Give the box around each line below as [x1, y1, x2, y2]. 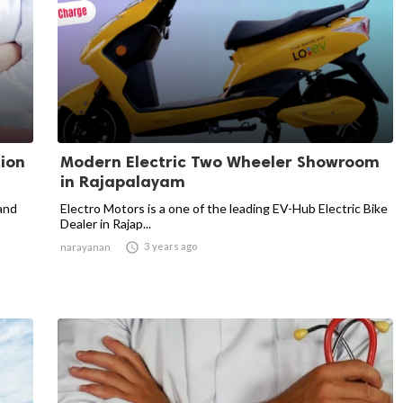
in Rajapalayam [60, 172, 185, 192]
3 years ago [144, 240, 197, 252]
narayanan [60, 241, 111, 253]
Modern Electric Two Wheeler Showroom [60, 152, 380, 172]
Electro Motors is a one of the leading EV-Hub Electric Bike [60, 201, 388, 216]
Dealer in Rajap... [60, 216, 151, 231]
